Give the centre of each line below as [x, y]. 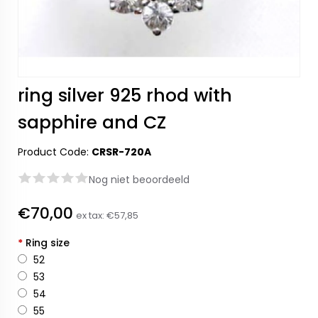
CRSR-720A [121, 152]
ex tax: [91, 215]
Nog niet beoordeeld [139, 180]
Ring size [46, 243]
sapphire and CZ [92, 122]
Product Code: [55, 152]
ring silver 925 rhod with [125, 95]
